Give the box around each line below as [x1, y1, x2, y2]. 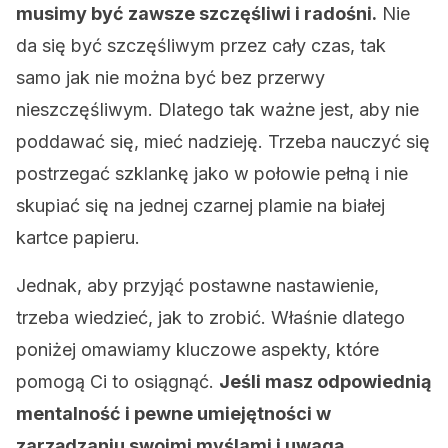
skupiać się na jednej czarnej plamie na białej [16, 195, 385, 216]
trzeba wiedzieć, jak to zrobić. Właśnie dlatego [16, 307, 405, 328]
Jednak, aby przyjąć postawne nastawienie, [16, 275, 379, 296]
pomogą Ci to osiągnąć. [16, 371, 219, 392]
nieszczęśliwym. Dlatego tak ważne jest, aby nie [16, 99, 419, 120]
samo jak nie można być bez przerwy [16, 67, 325, 88]
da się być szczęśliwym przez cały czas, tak [16, 35, 386, 56]
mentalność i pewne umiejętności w [16, 403, 331, 424]
